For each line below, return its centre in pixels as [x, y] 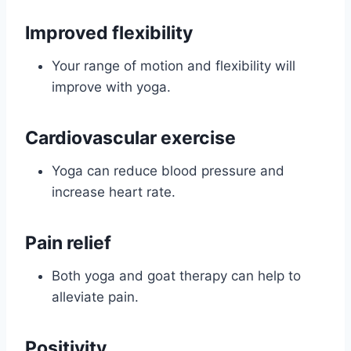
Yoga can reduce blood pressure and [168, 170]
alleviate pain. [95, 297]
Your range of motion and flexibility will [174, 65]
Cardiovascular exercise [130, 138]
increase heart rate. [114, 192]
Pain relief [68, 243]
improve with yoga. [111, 87]
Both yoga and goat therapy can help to [176, 275]
